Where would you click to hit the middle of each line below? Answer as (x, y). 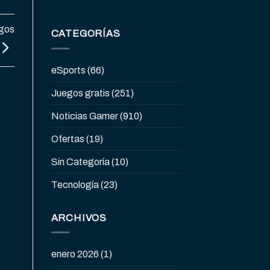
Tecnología (75, 184)
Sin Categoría (80, 162)
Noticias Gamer (84, 116)
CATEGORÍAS (86, 34)
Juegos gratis (80, 93)
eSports (68, 70)
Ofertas (67, 139)
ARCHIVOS (79, 218)
